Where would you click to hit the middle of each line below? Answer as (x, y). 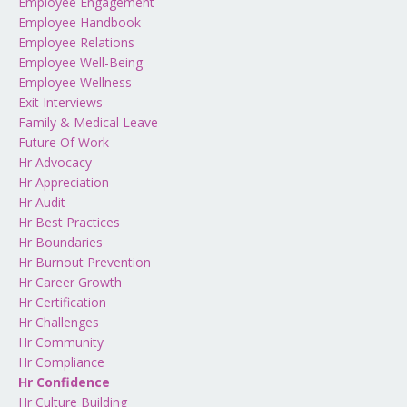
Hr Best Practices (69, 222)
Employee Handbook (79, 22)
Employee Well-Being (80, 62)
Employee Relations (76, 42)
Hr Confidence (64, 382)
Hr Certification (62, 302)
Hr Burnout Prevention (84, 262)
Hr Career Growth (70, 282)
